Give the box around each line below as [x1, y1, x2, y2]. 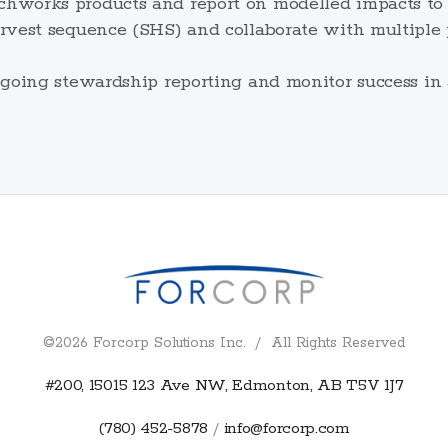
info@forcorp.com [223, 417, 350, 439]
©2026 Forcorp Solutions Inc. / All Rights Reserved [43, 333, 405, 352]
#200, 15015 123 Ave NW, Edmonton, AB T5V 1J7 [44, 374, 404, 396]
